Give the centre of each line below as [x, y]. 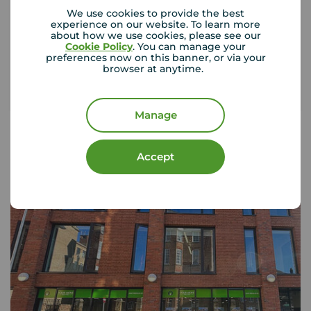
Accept [155, 157]
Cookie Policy [99, 47]
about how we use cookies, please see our [155, 35]
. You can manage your [189, 47]
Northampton [68, 183]
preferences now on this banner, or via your [155, 58]
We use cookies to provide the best [155, 13]
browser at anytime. [155, 69]
